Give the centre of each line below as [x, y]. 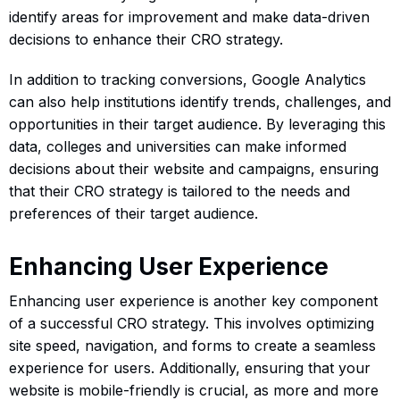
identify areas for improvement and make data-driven [189, 17]
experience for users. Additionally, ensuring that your [190, 367]
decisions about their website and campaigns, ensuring [194, 168]
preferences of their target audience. [133, 213]
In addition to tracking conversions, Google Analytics [187, 79]
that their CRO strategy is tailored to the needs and [179, 191]
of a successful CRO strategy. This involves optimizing [192, 323]
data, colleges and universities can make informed [178, 146]
